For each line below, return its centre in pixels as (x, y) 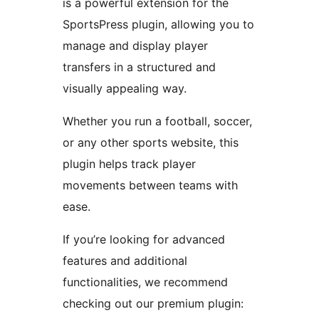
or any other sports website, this (151, 143)
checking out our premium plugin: (153, 304)
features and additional (125, 261)
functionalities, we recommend (145, 282)
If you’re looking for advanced (144, 240)
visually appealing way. (125, 89)
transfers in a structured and (139, 67)
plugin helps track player (129, 164)
